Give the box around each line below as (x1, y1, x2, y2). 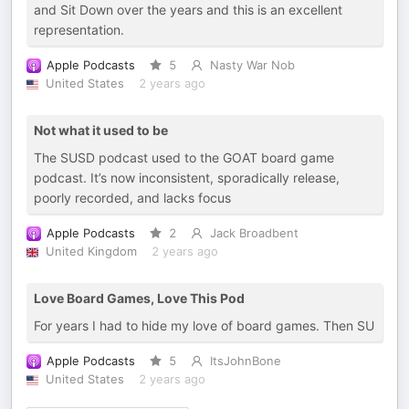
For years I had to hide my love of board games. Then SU (34, 318, 374, 333)
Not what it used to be (34, 122, 168, 138)
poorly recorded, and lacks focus (34, 190, 231, 205)
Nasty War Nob (209, 58, 295, 72)
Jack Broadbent (209, 226, 299, 240)
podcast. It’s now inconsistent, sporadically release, (34, 170, 340, 185)
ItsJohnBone (209, 354, 281, 368)
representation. (34, 22, 124, 37)
